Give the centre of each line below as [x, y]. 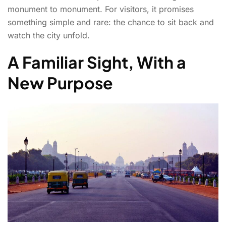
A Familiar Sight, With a [97, 62]
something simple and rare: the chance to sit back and [111, 22]
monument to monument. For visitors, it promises [101, 9]
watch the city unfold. [49, 35]
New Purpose [60, 82]
